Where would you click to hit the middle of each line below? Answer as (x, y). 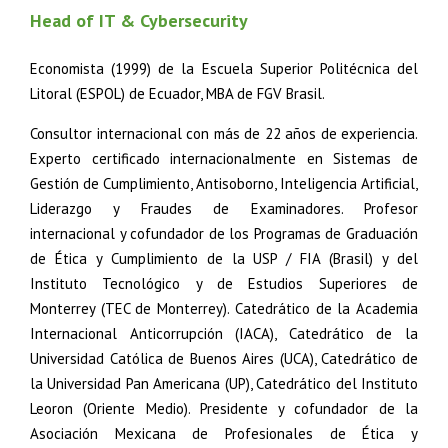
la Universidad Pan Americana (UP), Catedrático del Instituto (224, 383)
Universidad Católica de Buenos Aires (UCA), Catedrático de (224, 358)
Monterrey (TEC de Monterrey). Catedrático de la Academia (224, 308)
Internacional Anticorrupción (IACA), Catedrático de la (224, 333)
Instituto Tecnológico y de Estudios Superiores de (224, 283)
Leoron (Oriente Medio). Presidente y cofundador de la (224, 408)
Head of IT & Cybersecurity (139, 20)
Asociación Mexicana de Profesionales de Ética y (224, 433)
